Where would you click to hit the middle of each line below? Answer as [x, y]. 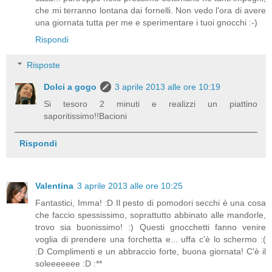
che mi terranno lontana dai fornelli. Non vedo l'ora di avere [151, 11]
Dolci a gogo [70, 87]
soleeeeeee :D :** [69, 263]
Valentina [54, 185]
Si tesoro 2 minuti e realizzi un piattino [151, 104]
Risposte [44, 65]
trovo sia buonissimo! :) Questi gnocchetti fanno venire [151, 227]
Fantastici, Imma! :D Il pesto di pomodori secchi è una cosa [151, 202]
